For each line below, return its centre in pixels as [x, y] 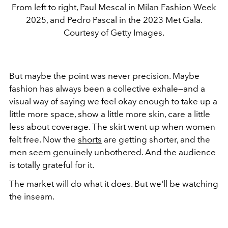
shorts [90, 139]
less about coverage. [50, 126]
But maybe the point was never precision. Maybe [104, 76]
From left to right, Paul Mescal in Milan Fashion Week [114, 7]
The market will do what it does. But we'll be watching [114, 183]
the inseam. [32, 196]
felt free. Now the [44, 139]
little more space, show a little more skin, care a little [110, 114]
